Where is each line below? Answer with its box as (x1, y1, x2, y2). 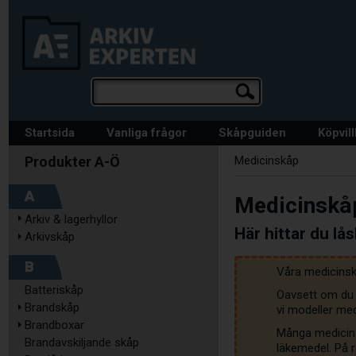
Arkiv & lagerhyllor (25, 212, 118, 226)
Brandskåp (25, 300, 79, 315)
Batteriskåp (25, 283, 83, 297)
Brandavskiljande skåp (25, 335, 139, 350)
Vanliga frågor (106, 126, 187, 140)
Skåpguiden (219, 126, 286, 140)
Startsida (25, 126, 75, 140)
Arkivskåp (25, 230, 75, 244)
